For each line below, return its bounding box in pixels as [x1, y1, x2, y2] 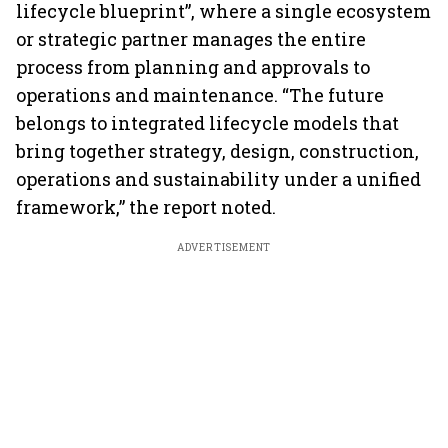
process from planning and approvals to [16, 55, 370, 79]
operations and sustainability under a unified [16, 167, 421, 191]
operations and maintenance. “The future [16, 83, 384, 107]
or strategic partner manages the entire [16, 27, 366, 51]
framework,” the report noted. [16, 195, 276, 219]
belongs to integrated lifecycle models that [16, 111, 399, 135]
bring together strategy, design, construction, [16, 139, 419, 163]
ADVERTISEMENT [176, 241, 272, 254]
